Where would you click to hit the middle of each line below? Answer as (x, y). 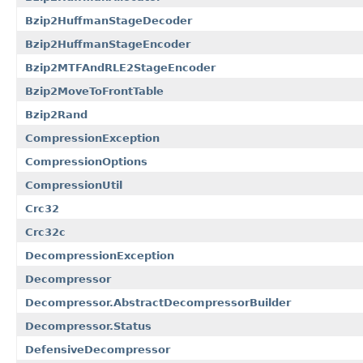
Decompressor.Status (88, 326)
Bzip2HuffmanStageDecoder (109, 20)
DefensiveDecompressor (98, 349)
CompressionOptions (86, 161)
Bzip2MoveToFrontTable (94, 91)
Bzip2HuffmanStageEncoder (108, 44)
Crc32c (45, 232)
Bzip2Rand (56, 114)
